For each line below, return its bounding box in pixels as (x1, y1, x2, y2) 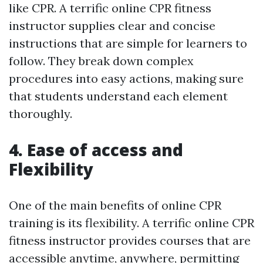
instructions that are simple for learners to (9, 36, 247, 50)
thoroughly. (9, 106, 72, 121)
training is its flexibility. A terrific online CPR (9, 215, 254, 230)
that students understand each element (9, 89, 228, 103)
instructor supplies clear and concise (9, 18, 215, 33)
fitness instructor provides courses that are (9, 233, 251, 248)
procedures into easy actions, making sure (9, 71, 244, 86)
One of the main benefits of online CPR (9, 198, 221, 213)
